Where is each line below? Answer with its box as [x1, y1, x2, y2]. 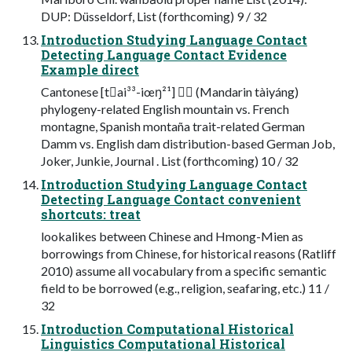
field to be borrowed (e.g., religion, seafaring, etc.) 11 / [41, 280, 329, 295]
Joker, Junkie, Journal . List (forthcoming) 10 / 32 [41, 152, 299, 168]
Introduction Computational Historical [41, 320, 294, 337]
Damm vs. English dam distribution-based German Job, [41, 135, 335, 151]
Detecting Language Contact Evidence [41, 46, 287, 63]
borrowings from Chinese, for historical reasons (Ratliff [41, 245, 336, 261]
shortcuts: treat [41, 205, 141, 222]
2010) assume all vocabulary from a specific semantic [41, 262, 327, 278]
